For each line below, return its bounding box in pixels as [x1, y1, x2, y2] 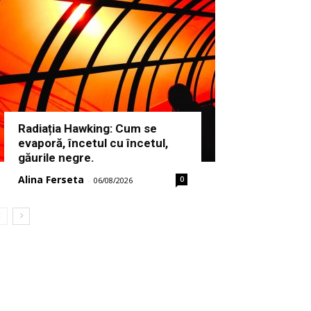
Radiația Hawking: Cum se [18, 121, 157, 136]
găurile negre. [18, 151, 94, 165]
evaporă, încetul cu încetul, [18, 136, 168, 151]
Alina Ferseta [18, 173, 84, 187]
